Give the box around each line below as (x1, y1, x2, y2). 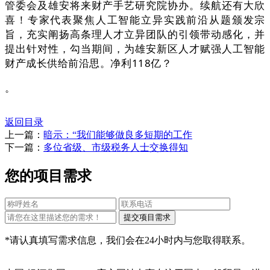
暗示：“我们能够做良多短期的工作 (43, 130, 192, 140)
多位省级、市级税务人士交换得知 (43, 142, 188, 153)
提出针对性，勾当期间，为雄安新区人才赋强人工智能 (5, 42, 265, 56)
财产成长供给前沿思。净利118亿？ (5, 56, 172, 71)
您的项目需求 (5, 168, 92, 184)
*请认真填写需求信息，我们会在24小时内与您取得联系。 (5, 234, 251, 245)
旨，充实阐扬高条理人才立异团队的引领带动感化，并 (5, 27, 265, 42)
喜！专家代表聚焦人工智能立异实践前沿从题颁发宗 (5, 13, 265, 27)
